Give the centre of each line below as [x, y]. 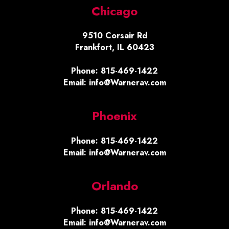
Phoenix [114, 116]
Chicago [114, 11]
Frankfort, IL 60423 [114, 48]
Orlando [114, 186]
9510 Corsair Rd [114, 36]
